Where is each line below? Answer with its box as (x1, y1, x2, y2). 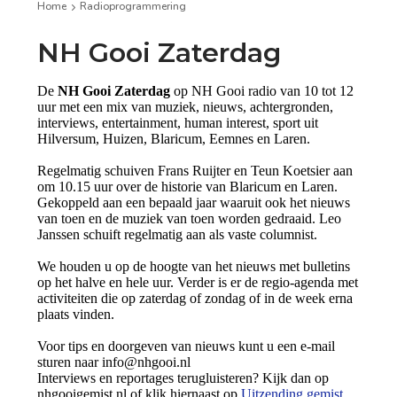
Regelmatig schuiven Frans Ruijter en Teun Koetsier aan (37, 163, 353, 178)
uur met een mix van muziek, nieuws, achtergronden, (37, 99, 333, 114)
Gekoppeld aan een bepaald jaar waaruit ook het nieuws (37, 195, 350, 210)
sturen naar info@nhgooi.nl (37, 354, 191, 370)
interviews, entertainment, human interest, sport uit (37, 115, 318, 130)
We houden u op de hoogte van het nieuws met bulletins (37, 259, 350, 274)
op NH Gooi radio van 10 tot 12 (174, 83, 354, 98)
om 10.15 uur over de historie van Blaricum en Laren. (37, 179, 338, 194)
